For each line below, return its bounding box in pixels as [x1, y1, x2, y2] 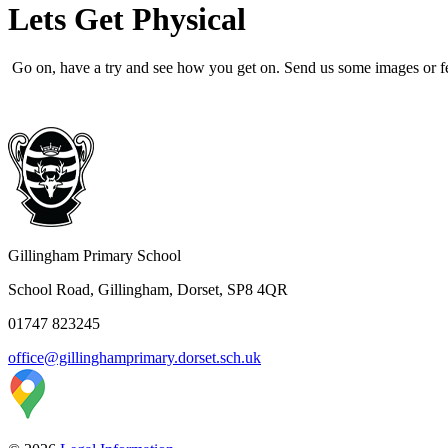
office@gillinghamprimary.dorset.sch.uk [8, 349, 261, 367]
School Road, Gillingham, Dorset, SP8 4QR [8, 281, 288, 299]
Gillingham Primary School [8, 247, 181, 265]
